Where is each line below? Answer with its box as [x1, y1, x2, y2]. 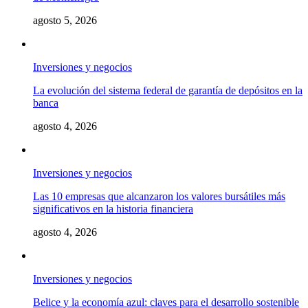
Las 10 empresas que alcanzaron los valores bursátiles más [33, 190, 285, 202]
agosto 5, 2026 [33, 14, 97, 26]
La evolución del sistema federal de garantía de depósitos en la [33, 84, 302, 96]
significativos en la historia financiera [33, 202, 193, 214]
